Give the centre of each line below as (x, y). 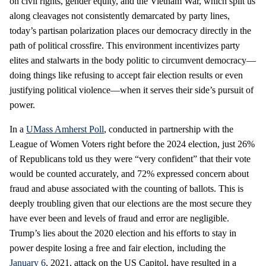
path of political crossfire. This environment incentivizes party (125, 45)
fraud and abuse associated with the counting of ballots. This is (126, 188)
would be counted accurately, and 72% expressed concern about (129, 173)
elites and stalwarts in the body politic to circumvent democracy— (133, 60)
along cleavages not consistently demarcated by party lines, (120, 15)
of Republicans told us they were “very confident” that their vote (130, 159)
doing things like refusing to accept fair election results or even (126, 75)
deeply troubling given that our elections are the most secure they (131, 203)
